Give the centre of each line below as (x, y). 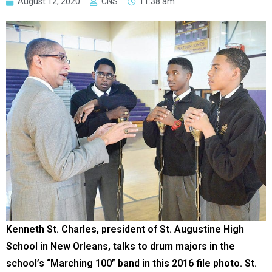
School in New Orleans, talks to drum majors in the (121, 246)
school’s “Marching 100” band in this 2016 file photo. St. (131, 263)
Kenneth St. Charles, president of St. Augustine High (125, 229)
